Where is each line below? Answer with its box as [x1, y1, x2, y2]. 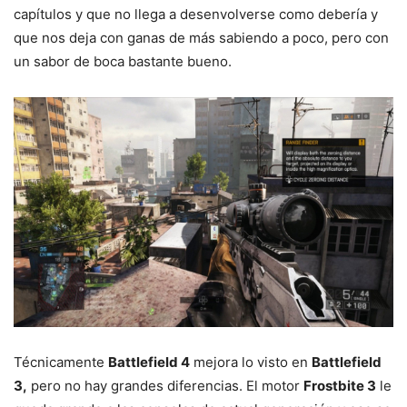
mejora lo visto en [190, 352, 312, 371]
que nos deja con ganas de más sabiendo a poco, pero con [14, 28, 389, 46]
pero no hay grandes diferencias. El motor [27, 376, 303, 394]
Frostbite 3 [303, 376, 376, 394]
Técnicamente [14, 352, 108, 371]
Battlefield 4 [108, 352, 190, 371]
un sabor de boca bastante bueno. [14, 52, 232, 70]
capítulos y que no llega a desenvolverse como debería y [14, 5, 378, 23]
